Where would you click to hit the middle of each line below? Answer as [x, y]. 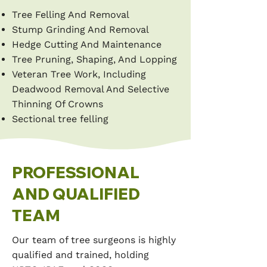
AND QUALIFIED [76, 194]
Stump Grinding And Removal [80, 30]
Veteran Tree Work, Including [79, 74]
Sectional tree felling [60, 119]
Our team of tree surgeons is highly [94, 240]
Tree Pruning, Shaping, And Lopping [94, 59]
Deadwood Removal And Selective [91, 89]
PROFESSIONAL [76, 173]
